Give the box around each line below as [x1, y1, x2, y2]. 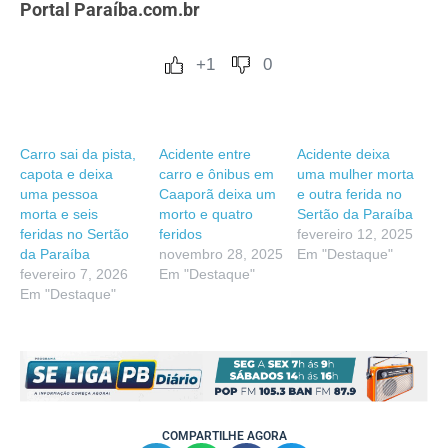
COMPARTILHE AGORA [161, 428, 287, 443]
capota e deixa [20, 165, 113, 182]
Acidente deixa [297, 145, 391, 162]
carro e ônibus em [158, 165, 274, 182]
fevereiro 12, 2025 [297, 225, 414, 242]
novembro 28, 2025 [158, 245, 283, 262]
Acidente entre [158, 145, 251, 162]
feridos [158, 225, 202, 242]
